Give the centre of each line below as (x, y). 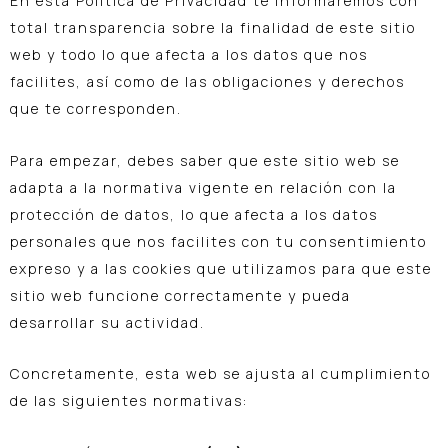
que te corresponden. (96, 109)
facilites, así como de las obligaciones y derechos (207, 82)
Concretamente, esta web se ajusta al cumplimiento (220, 374)
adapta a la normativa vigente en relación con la (203, 187)
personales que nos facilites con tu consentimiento (218, 241)
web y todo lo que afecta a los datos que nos (189, 55)
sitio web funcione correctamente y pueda (180, 295)
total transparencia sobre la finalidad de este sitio (213, 28)
